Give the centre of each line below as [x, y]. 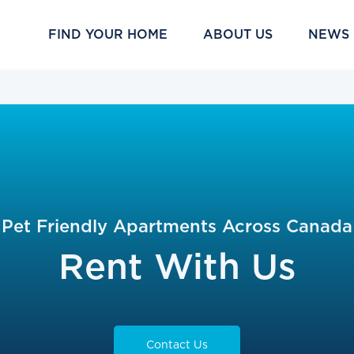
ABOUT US [238, 34]
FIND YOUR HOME [108, 34]
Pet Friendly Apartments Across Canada [177, 226]
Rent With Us [177, 266]
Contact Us [177, 345]
